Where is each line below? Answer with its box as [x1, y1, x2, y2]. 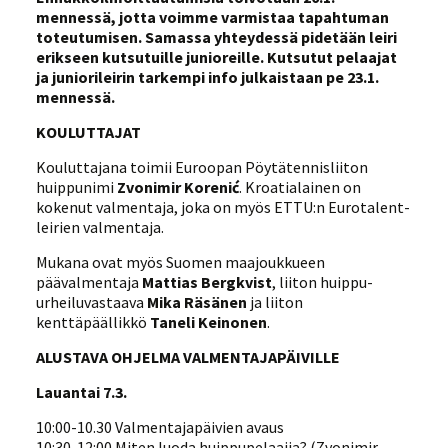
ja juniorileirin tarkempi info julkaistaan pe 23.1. [36, 67, 380, 87]
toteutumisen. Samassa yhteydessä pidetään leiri [36, 27, 398, 47]
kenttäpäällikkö [36, 312, 148, 332]
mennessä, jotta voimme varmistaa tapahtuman [36, 7, 390, 27]
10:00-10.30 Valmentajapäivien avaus [36, 417, 285, 437]
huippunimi [36, 177, 118, 197]
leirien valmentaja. [36, 217, 165, 237]
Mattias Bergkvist [142, 272, 273, 292]
